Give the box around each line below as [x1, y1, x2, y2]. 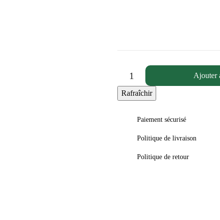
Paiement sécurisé [137, 116, 186, 124]
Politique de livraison [137, 135, 196, 142]
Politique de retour [137, 153, 189, 161]
